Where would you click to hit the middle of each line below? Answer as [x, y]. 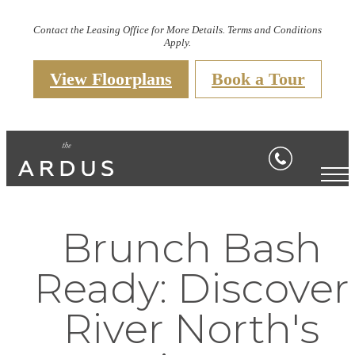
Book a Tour [258, 79]
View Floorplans [111, 79]
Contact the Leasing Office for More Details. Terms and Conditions [177, 30]
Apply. [177, 43]
